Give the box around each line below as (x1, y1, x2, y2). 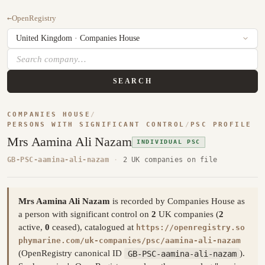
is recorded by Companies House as (110, 196, 245, 206)
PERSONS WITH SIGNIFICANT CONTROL (7, 121, 185, 129)
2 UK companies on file (122, 154, 218, 164)
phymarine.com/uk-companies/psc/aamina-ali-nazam (18, 236, 241, 245)
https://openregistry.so (136, 223, 245, 232)
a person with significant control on (18, 209, 151, 219)
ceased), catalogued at (50, 222, 136, 232)
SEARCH (112, 77, 153, 86)
